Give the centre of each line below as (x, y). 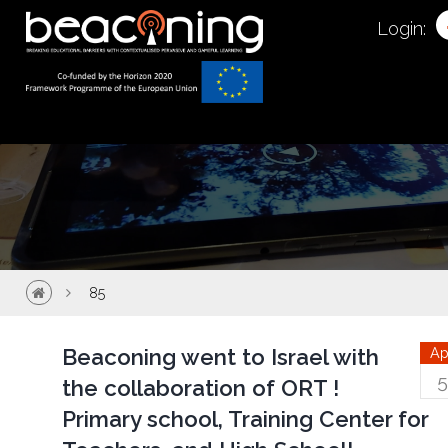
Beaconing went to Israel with (221, 357)
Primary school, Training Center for (245, 419)
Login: (401, 28)
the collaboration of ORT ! (201, 388)
